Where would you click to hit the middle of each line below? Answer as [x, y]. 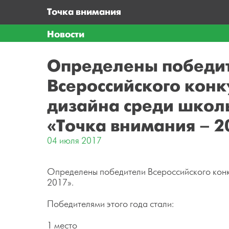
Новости [66, 34]
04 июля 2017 [74, 141]
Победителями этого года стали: [110, 204]
